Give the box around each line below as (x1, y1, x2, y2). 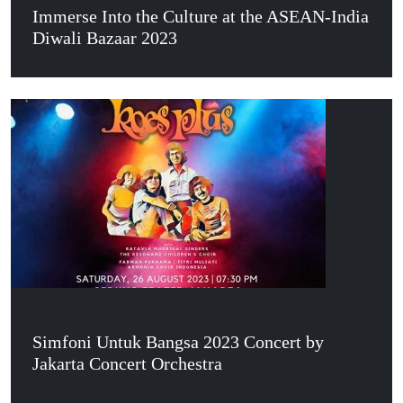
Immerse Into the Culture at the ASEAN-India (32, 6, 369, 26)
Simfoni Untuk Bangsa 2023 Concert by (32, 332, 324, 352)
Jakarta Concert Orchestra (32, 354, 222, 373)
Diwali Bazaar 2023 (32, 28, 177, 48)
